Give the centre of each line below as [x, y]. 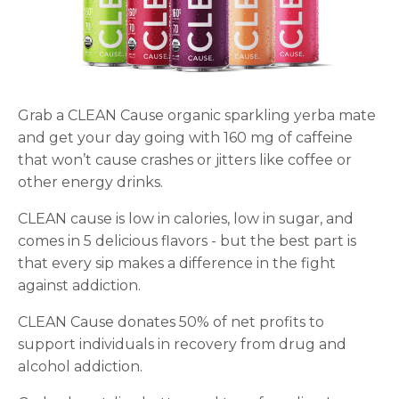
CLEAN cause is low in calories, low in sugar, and [186, 219]
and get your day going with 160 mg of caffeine [185, 138]
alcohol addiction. [80, 367]
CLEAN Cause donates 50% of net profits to [171, 322]
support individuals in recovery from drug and [182, 345]
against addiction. [79, 286]
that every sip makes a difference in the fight [177, 264]
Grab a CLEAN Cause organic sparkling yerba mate [197, 116]
